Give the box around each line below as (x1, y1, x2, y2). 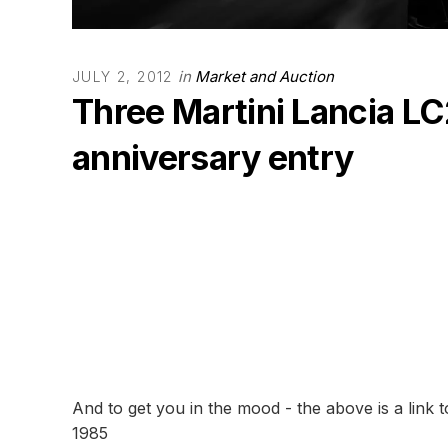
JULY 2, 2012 (72, 68, 173, 85)
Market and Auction (194, 67, 334, 86)
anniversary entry (72, 137, 354, 178)
